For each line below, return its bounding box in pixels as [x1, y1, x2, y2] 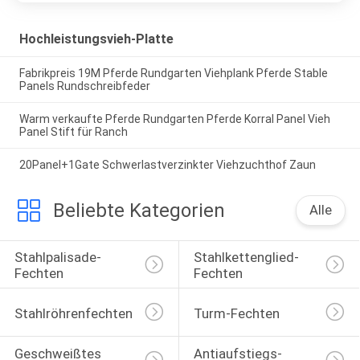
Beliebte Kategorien [52, 198, 225, 222]
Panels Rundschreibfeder [18, 80, 150, 93]
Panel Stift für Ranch [18, 125, 128, 138]
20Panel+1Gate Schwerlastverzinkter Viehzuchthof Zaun [18, 157, 316, 171]
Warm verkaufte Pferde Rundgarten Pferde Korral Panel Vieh [18, 112, 330, 125]
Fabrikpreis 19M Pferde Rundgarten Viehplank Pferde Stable [18, 67, 328, 80]
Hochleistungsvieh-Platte [18, 31, 174, 47]
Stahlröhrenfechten [14, 305, 133, 321]
